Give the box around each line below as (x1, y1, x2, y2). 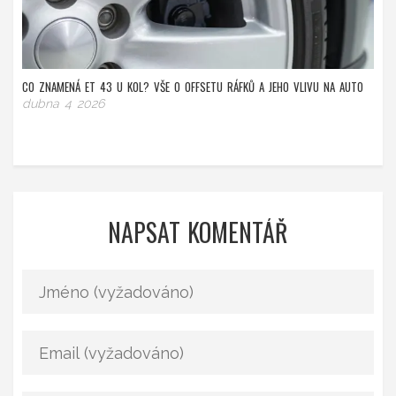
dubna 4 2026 (22, 96, 104, 111)
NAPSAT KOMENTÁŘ (108, 214, 288, 251)
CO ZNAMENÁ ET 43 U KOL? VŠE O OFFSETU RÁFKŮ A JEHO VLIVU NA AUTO (22, 78, 363, 96)
